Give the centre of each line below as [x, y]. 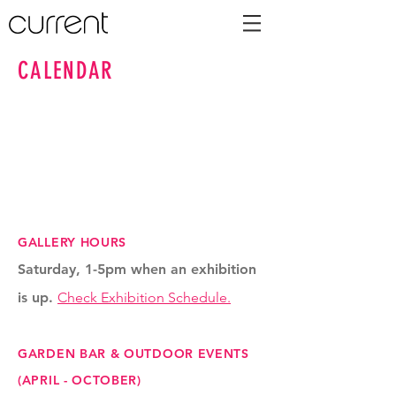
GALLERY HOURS [72, 242]
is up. [38, 297]
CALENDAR [66, 71]
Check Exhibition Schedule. [144, 297]
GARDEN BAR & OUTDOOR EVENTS [133, 354]
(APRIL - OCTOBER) [80, 380]
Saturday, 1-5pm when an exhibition [137, 269]
